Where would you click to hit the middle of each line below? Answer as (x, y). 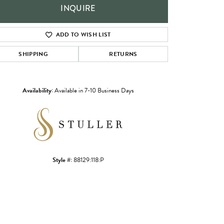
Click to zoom (133, 150)
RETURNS (123, 54)
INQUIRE (78, 8)
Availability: (37, 91)
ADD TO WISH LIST (83, 35)
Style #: (62, 160)
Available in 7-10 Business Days (94, 91)
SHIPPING (33, 54)
